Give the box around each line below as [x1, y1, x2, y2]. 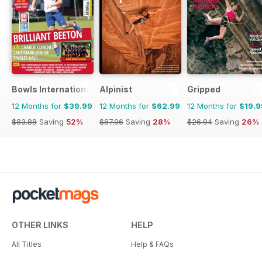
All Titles [12, 239, 42, 249]
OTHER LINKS [12, 219, 68, 230]
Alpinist [99, 84, 132, 94]
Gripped [187, 84, 220, 94]
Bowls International [12, 84, 94, 94]
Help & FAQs [131, 239, 174, 249]
